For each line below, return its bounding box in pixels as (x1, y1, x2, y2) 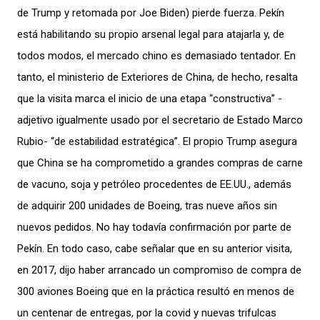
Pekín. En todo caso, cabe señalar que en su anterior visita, (17, 241, 292, 255)
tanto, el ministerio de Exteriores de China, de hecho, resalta (17, 70, 298, 84)
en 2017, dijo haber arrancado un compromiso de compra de (17, 263, 301, 276)
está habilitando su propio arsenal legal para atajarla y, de (17, 27, 284, 41)
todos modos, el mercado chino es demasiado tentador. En (17, 49, 296, 62)
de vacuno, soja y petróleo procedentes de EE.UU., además (17, 177, 291, 191)
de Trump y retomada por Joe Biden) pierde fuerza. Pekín (17, 6, 284, 19)
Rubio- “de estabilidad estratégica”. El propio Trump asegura (17, 134, 297, 148)
